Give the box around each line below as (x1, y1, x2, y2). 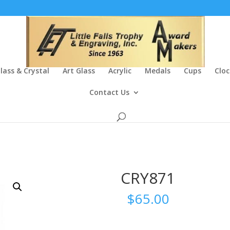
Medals (145, 66, 170, 75)
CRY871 (121, 167, 176, 188)
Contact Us (89, 87, 129, 97)
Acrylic (108, 66, 131, 75)
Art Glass (63, 66, 95, 75)
